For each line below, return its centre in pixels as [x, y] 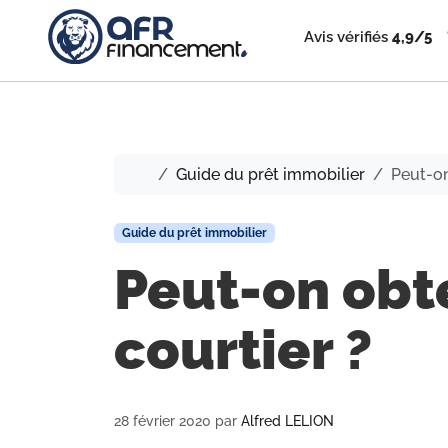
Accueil [177, 173]
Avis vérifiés [346, 37]
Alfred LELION [287, 420]
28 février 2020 [162, 420]
